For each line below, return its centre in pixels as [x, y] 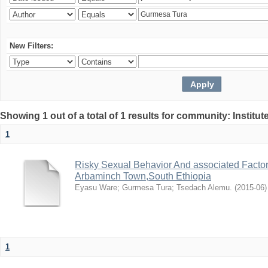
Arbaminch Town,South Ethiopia [143, 176]
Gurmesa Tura [147, 188]
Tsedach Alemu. [204, 188]
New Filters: [31, 46]
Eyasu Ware [96, 188]
